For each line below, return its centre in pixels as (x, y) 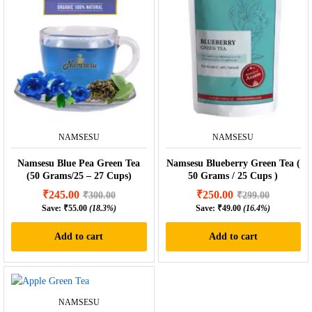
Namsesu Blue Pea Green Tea (79, 164)
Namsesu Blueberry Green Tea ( (233, 164)
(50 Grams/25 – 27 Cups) (79, 176)
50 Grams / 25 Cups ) (233, 176)
